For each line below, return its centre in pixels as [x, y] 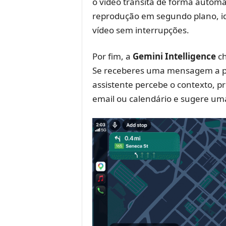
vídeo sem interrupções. [140, 30]
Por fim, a [112, 56]
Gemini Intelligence [174, 56]
